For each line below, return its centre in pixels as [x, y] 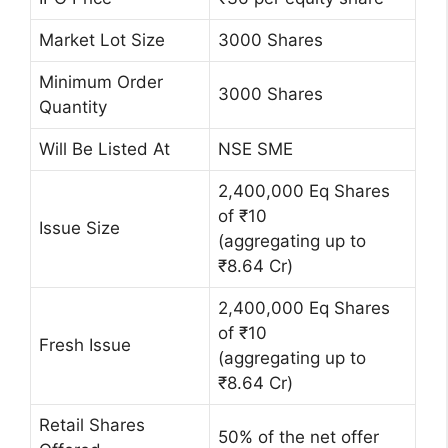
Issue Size [79, 228]
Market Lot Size [102, 40]
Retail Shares [92, 425]
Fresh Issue [85, 345]
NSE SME [255, 149]
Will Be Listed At [104, 149]
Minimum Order [101, 82]
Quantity [73, 107]
